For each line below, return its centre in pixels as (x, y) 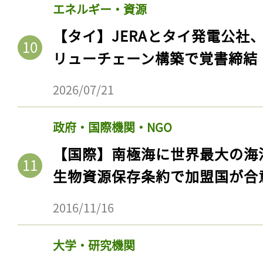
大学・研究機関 (94, 245)
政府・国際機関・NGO (112, 127)
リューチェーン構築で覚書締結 (155, 58)
